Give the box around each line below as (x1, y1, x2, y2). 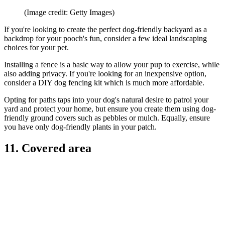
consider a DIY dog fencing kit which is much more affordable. (4, 78, 204, 87)
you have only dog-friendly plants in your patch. (4, 122, 159, 131)
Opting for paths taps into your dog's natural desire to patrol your (4, 95, 208, 104)
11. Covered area (4, 141, 91, 155)
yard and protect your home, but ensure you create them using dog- (4, 104, 216, 113)
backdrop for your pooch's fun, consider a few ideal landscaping (4, 34, 207, 43)
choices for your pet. (4, 43, 69, 52)
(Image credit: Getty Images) (24, 8, 115, 17)
